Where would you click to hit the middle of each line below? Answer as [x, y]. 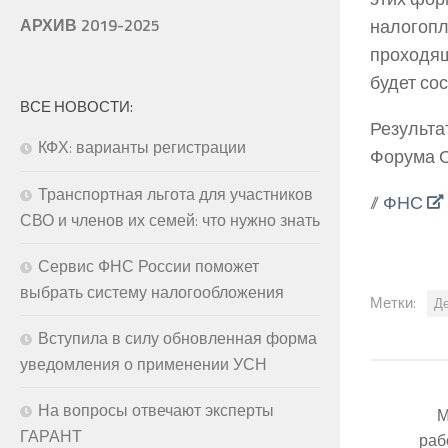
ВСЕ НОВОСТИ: [76, 106]
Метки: [393, 302]
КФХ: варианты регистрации [142, 146]
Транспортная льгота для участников [175, 193]
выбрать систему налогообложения [152, 291]
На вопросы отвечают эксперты [156, 409]
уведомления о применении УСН [143, 363]
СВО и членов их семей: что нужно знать [170, 219]
